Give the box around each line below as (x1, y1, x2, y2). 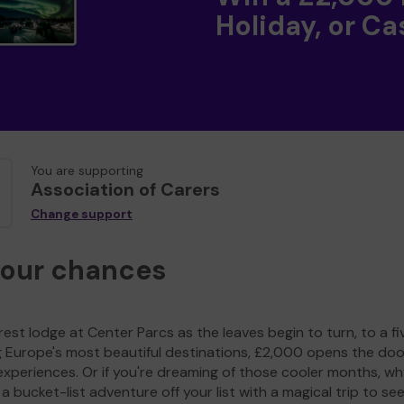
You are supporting (31, 163, 143, 179)
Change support (31, 207, 133, 223)
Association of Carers (31, 178, 220, 202)
